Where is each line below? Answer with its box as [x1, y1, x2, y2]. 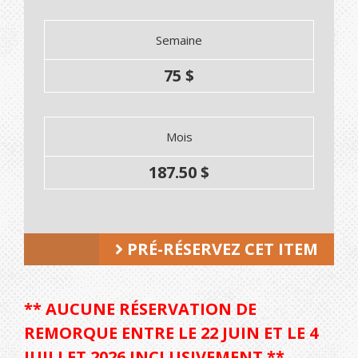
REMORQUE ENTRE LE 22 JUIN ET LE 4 [24, 322, 318, 344]
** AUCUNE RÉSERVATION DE [24, 298, 257, 320]
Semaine [156, 32, 202, 49]
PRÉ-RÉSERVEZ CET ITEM [123, 238, 318, 261]
